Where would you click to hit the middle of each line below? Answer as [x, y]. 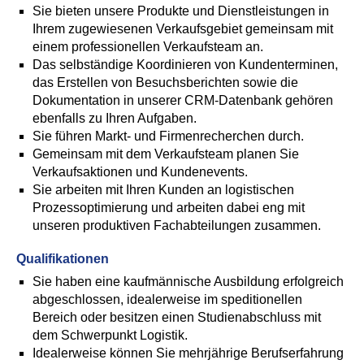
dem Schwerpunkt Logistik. [110, 335]
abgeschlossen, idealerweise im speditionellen [167, 299]
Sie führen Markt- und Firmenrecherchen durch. [168, 136]
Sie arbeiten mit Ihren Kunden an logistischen [163, 190]
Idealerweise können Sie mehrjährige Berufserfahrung [188, 353]
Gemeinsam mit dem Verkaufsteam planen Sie [166, 154]
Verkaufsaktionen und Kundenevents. [140, 172]
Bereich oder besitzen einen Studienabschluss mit [177, 317]
